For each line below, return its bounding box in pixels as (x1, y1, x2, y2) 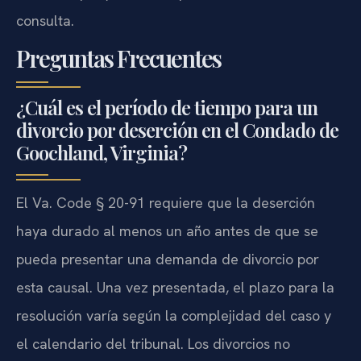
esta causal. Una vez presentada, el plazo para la (16, 278, 334, 297)
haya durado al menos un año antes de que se (16, 222, 318, 241)
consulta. (16, 10, 74, 30)
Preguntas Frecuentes (16, 43, 221, 74)
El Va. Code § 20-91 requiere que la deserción (16, 193, 315, 213)
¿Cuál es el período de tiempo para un (16, 94, 317, 121)
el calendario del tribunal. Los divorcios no (16, 334, 290, 354)
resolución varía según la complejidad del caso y (16, 306, 331, 326)
